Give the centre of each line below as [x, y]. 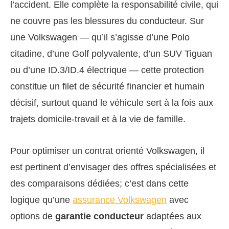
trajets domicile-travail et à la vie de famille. [98, 119]
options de [33, 216]
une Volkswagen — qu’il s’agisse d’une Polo [100, 37]
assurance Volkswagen [120, 200]
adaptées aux [173, 216]
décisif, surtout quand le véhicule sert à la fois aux [112, 103]
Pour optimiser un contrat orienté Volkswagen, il [107, 151]
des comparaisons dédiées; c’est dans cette [99, 184]
